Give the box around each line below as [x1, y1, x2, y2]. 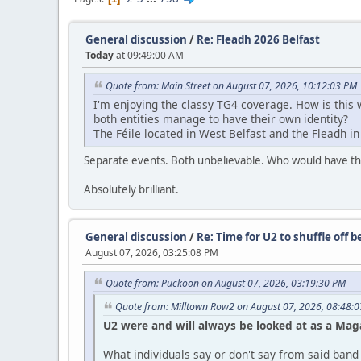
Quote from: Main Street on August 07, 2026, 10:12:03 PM [106, 79, 357, 93]
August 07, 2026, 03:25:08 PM [85, 245, 218, 259]
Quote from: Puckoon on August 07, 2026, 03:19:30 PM [106, 276, 346, 290]
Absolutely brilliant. [84, 181, 179, 197]
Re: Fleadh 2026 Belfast [197, 32, 320, 47]
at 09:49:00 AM [114, 48, 184, 62]
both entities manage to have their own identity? [93, 110, 348, 127]
